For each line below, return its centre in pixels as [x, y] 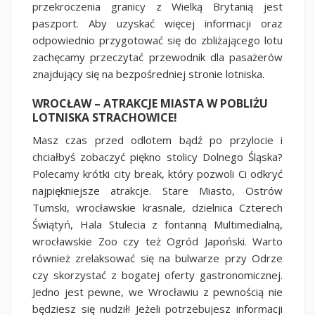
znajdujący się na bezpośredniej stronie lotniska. [148, 73]
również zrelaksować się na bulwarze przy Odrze [157, 258]
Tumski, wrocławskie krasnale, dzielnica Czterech [157, 207]
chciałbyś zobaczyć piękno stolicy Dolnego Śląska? [157, 156]
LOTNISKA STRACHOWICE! [106, 117]
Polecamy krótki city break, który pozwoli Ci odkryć [157, 173]
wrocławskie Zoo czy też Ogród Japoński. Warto [157, 241]
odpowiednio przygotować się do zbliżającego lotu [157, 40]
